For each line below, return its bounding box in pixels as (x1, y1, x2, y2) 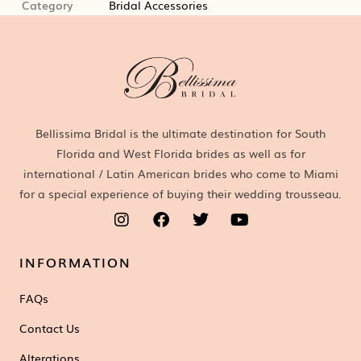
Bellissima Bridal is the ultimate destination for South (35, 124, 326, 141)
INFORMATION (19, 251, 131, 272)
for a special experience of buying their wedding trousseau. (19, 185, 342, 201)
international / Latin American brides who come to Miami (23, 164, 338, 181)
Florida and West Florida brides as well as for (56, 144, 305, 161)
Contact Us (19, 320, 80, 337)
